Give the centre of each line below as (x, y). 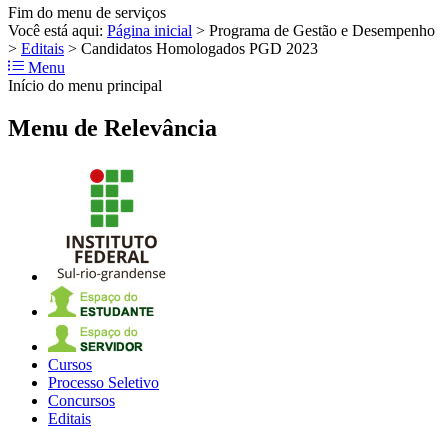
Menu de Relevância (112, 127)
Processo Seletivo (103, 383)
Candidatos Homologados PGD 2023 (199, 48)
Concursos (81, 401)
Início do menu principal (85, 85)
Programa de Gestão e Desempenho (322, 30)
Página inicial (149, 30)
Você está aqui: (57, 30)
